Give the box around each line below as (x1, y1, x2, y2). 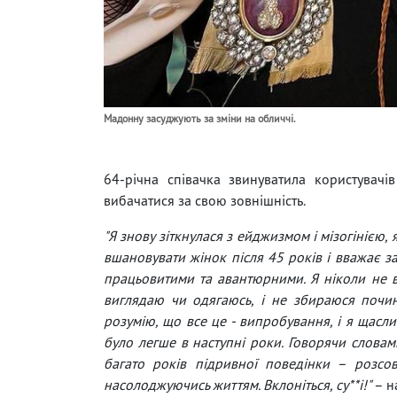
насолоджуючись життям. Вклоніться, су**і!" (104, 376, 371, 394)
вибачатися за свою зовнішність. (104, 191, 306, 210)
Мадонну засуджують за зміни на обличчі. (104, 112, 296, 126)
